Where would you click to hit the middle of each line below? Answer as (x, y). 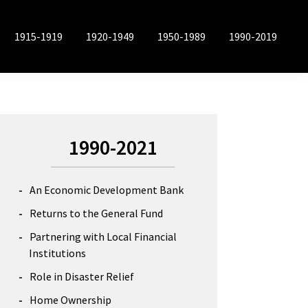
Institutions (57, 253)
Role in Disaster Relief (82, 276)
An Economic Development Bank (107, 190)
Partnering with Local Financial (103, 236)
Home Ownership (70, 300)
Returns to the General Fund (96, 213)
